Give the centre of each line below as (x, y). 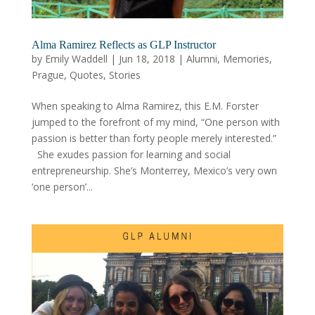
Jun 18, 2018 (147, 58)
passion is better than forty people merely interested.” (154, 138)
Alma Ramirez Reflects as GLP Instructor (123, 44)
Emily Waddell (76, 58)
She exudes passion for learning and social (131, 154)
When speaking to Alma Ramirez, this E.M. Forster (145, 105)
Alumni (201, 58)
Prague (47, 75)
